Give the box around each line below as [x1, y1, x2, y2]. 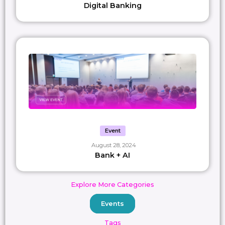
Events [101, 199, 124, 207]
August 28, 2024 [91, 141, 136, 149]
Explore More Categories [71, 180, 154, 188]
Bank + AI [95, 150, 130, 160]
